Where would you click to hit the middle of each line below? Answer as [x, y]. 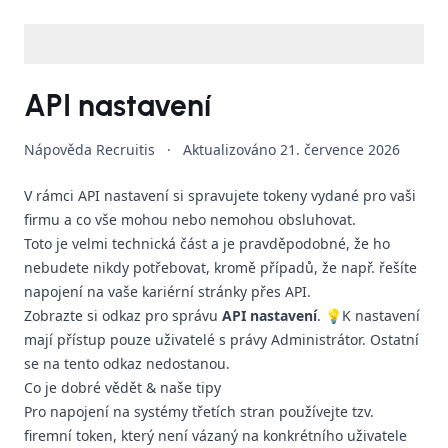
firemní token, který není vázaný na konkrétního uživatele [215, 435]
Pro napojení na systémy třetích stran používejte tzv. [199, 411]
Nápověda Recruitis [89, 149]
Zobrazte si [63, 315]
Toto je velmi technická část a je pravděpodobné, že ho [207, 243]
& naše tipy [183, 387]
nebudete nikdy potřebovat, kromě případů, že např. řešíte [220, 267]
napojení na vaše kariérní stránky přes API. [167, 291]
